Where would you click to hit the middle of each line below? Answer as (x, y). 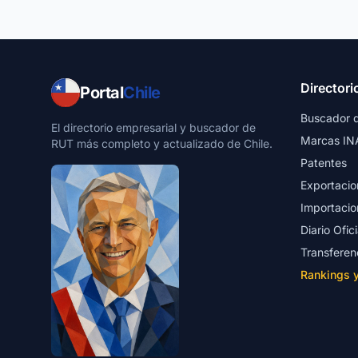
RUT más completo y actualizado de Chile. (162, 143)
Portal (101, 93)
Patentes (324, 163)
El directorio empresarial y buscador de (153, 127)
